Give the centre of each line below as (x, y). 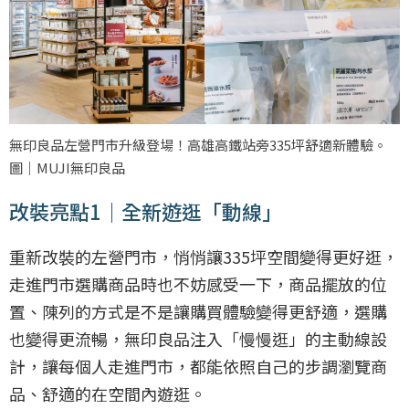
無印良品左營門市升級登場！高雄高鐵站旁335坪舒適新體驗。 (198, 145)
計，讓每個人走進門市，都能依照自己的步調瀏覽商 (198, 367)
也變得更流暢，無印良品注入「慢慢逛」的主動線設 (198, 339)
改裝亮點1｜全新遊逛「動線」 (146, 211)
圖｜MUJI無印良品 (67, 168)
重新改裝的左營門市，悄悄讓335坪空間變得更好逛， (204, 257)
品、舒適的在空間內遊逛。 (108, 394)
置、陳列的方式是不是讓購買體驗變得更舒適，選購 (198, 312)
